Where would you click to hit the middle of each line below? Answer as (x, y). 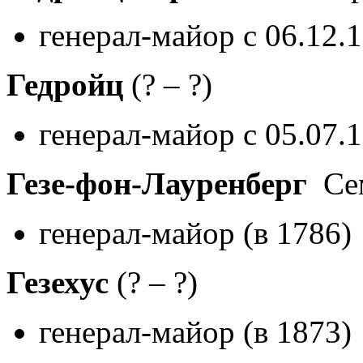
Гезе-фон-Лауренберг (157, 183)
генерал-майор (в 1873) (195, 331)
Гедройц (65, 84)
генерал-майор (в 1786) (195, 233)
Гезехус (58, 282)
